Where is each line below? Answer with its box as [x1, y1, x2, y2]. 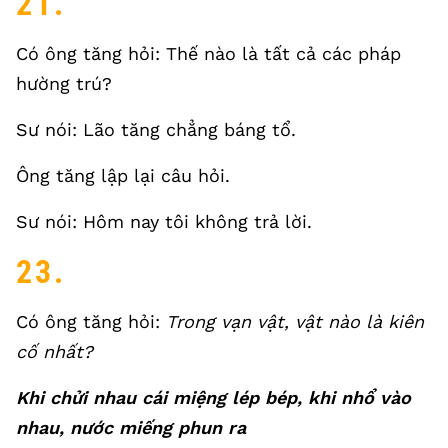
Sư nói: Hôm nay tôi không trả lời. [16, 211, 312, 232]
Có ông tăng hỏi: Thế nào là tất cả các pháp [16, 43, 401, 64]
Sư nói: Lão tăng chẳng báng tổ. [16, 119, 296, 140]
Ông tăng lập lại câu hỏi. [16, 165, 230, 186]
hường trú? [16, 73, 112, 94]
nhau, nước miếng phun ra [16, 417, 246, 438]
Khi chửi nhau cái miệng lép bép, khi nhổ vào [16, 387, 411, 408]
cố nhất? [16, 341, 93, 362]
